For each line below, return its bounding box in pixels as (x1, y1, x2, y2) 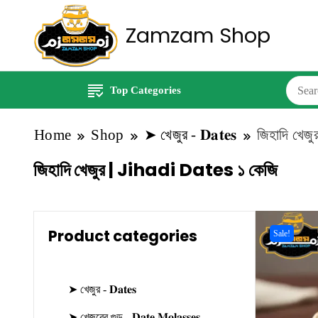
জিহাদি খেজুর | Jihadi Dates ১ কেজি (33, 158, 278, 183)
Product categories (48, 226, 197, 247)
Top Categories (109, 84, 181, 97)
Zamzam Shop (126, 21, 270, 50)
